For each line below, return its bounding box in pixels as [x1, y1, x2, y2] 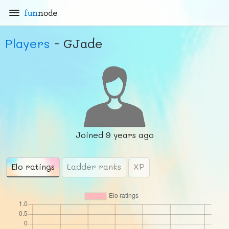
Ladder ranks [67, 161, 121, 172]
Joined [75, 129, 106, 140]
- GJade [50, 35, 103, 51]
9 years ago [105, 129, 154, 140]
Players [5, 35, 50, 51]
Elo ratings [11, 161, 55, 172]
